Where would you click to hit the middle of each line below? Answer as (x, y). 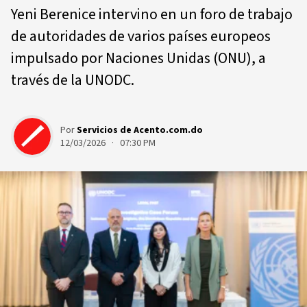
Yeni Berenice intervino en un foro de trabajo (152, 14)
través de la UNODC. (73, 80)
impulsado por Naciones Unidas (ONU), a (138, 58)
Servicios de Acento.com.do (140, 130)
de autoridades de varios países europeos (141, 36)
